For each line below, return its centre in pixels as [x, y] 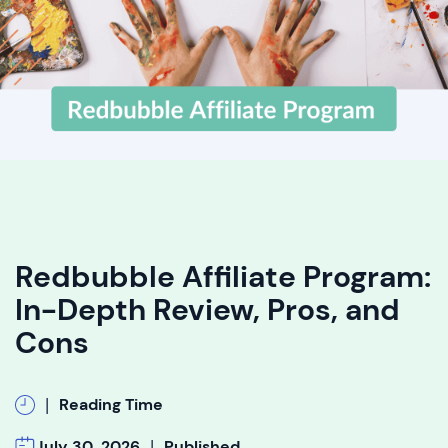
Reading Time [111, 404]
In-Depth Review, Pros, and [207, 309]
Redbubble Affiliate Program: [223, 276]
